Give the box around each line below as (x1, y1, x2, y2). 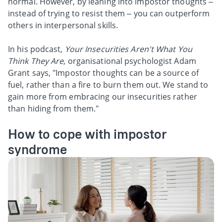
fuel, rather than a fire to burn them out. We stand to (8, 79, 209, 90)
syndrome (8, 140, 67, 158)
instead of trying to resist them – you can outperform (8, 7, 210, 19)
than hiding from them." (8, 103, 99, 114)
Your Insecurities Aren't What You (64, 43, 192, 55)
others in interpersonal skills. (8, 19, 118, 31)
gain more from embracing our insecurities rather (8, 91, 197, 102)
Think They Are (8, 55, 64, 66)
